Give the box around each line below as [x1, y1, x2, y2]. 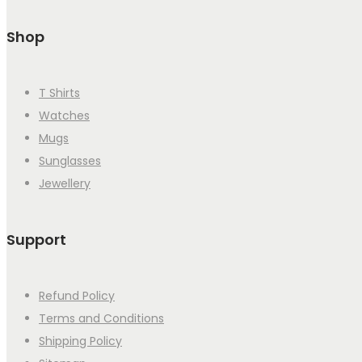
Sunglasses [39, 153, 101, 170]
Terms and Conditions [39, 310, 164, 326]
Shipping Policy [39, 333, 122, 349]
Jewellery [39, 175, 90, 192]
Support [6, 229, 66, 250]
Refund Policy [39, 288, 115, 304]
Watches [39, 107, 90, 124]
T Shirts [39, 85, 80, 102]
